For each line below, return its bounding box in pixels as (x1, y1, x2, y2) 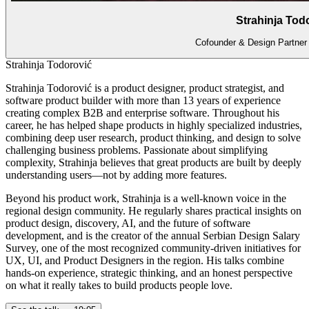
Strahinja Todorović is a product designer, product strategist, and (6, 82, 284, 94)
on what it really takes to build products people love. (6, 279, 232, 292)
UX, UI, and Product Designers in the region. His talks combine (6, 255, 284, 267)
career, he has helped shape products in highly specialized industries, (6, 119, 302, 132)
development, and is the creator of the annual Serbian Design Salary (6, 230, 300, 242)
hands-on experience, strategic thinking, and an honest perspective (6, 267, 292, 279)
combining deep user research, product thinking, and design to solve (6, 132, 301, 144)
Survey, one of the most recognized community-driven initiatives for (6, 242, 301, 255)
